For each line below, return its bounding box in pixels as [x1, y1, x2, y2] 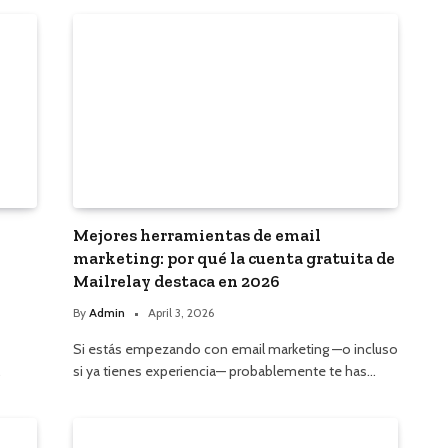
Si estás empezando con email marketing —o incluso [73, 339, 398, 358]
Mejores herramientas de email [73, 224, 321, 245]
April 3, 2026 [148, 304, 214, 320]
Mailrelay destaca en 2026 [73, 270, 280, 291]
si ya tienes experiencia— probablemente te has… [73, 361, 376, 380]
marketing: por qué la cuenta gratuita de [73, 247, 395, 268]
